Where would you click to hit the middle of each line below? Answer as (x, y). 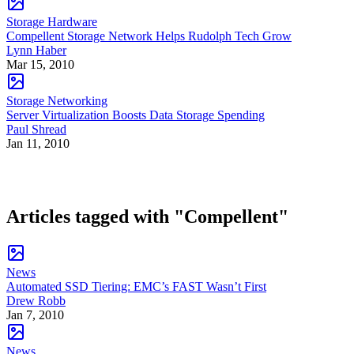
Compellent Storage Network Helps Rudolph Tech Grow (149, 36)
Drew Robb (36, 300)
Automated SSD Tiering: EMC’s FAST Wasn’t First (136, 286)
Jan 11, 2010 (38, 143)
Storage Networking (57, 100)
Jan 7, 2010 (35, 314)
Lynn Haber (36, 50)
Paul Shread (36, 129)
